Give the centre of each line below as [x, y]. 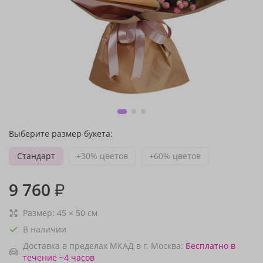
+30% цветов [102, 156]
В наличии [45, 229]
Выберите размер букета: [61, 134]
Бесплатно [207, 246]
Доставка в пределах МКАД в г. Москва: [103, 246]
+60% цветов [175, 156]
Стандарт [36, 156]
